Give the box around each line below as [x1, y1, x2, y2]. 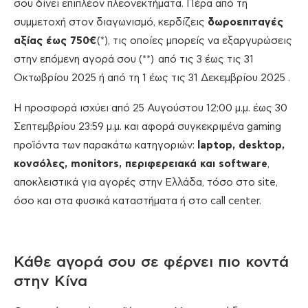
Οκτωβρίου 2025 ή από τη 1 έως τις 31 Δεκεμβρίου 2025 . [14, 72, 290, 83]
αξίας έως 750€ [14, 35, 97, 46]
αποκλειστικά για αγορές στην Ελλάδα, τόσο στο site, [14, 177, 278, 188]
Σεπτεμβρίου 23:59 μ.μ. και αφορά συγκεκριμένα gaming [14, 121, 281, 132]
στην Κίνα [14, 273, 87, 289]
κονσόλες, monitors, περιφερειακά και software [14, 158, 267, 169]
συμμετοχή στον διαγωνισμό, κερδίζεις [14, 16, 208, 27]
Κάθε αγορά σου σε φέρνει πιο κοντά [14, 254, 289, 269]
